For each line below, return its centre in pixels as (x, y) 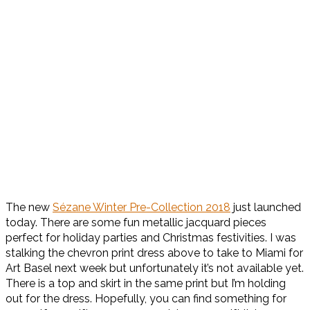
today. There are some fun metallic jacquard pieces (136, 223)
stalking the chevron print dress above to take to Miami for (154, 253)
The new (29, 208)
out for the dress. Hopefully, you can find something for (146, 299)
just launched (266, 208)
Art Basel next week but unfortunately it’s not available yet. (155, 268)
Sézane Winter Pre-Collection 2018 (142, 208)
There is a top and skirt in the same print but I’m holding (146, 284)
